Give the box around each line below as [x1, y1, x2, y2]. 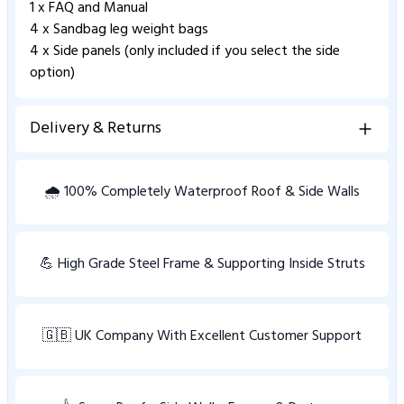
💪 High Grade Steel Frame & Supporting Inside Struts [39, 252, 365, 276]
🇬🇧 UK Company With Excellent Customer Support [42, 324, 362, 348]
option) [30, 60, 78, 85]
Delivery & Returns [30, 115, 161, 142]
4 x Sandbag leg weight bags [30, 17, 212, 41]
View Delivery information [30, 150, 171, 171]
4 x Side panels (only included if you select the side [30, 39, 340, 63]
